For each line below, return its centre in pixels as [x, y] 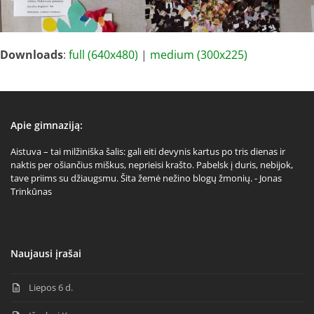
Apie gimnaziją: [47, 125]
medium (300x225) [199, 55]
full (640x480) [103, 55]
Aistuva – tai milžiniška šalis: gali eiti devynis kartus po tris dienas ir [148, 151]
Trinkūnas [31, 191]
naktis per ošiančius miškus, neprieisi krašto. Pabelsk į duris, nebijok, [152, 165]
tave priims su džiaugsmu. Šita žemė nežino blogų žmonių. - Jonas [146, 178]
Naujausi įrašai [46, 253]
